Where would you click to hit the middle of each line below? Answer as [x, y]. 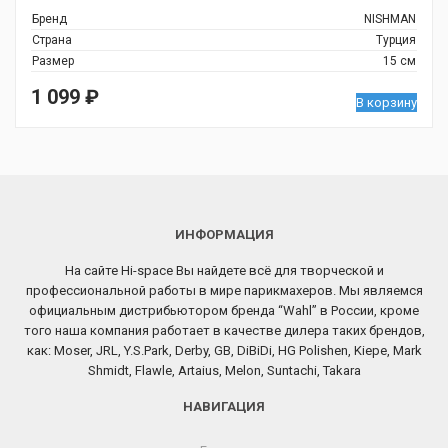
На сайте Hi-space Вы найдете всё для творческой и [224, 270]
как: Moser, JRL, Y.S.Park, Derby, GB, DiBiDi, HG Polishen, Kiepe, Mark [224, 350]
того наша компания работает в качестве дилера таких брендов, [224, 330]
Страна [52, 40]
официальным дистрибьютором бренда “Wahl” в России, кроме [224, 310]
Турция [396, 40]
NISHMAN [390, 19]
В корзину [386, 102]
